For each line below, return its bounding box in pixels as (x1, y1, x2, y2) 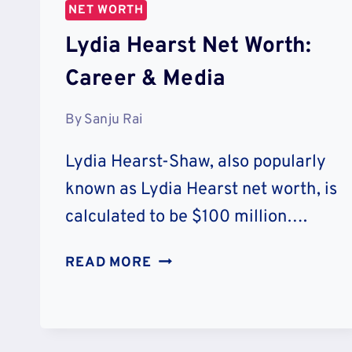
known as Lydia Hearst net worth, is (65, 179, 337, 201)
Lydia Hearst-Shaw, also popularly (65, 152, 326, 174)
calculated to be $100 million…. (65, 207, 307, 229)
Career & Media (65, 64, 225, 93)
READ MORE (65, 254, 152, 273)
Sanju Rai (84, 111, 143, 130)
